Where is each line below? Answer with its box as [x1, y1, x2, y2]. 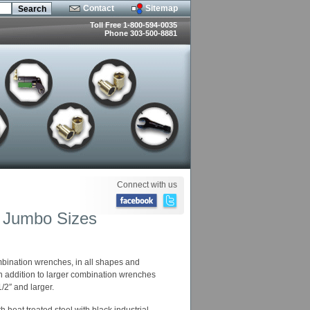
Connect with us [117, 180, 177, 190]
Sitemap [145, 3, 178, 13]
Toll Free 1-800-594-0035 [90, 21, 177, 29]
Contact [83, 3, 114, 13]
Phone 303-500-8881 [104, 29, 177, 37]
